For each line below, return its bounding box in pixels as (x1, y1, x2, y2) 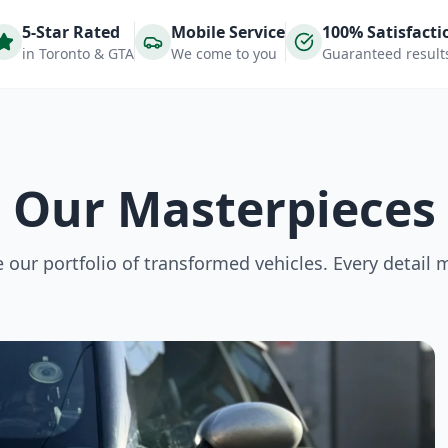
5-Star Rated (21, 21, 120, 43)
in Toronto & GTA (21, 44, 134, 63)
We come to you (170, 44, 277, 63)
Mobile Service (170, 21, 285, 43)
